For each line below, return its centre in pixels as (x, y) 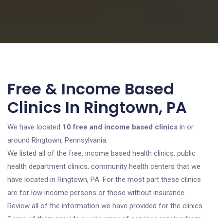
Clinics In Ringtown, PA (97, 107)
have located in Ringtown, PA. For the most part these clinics (104, 180)
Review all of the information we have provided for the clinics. (106, 206)
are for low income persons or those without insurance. (97, 193)
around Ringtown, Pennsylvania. (57, 140)
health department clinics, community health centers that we (104, 166)
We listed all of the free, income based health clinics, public (101, 153)
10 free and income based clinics (120, 127)
